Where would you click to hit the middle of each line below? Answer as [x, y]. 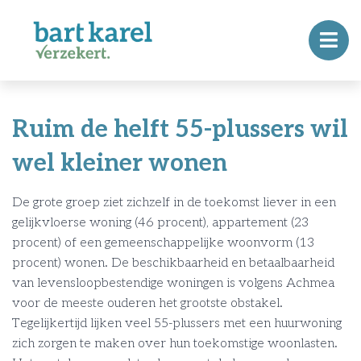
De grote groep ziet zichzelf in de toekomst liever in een [174, 203]
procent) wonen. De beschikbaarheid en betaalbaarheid [173, 263]
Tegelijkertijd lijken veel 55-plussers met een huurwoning [177, 324]
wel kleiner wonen [120, 164]
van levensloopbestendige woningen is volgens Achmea [173, 283]
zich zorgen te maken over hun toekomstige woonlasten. [175, 344]
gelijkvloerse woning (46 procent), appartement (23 [160, 223]
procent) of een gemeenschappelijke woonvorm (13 [163, 243]
